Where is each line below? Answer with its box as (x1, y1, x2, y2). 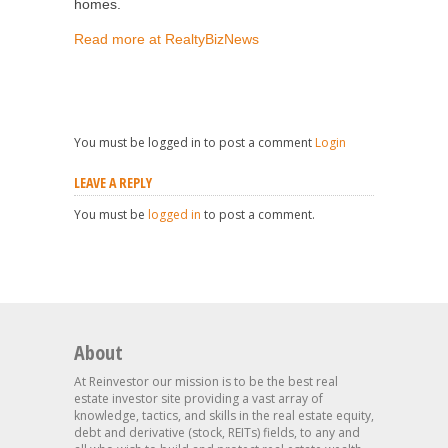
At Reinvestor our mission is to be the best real (74, 373, 338, 390)
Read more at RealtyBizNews (74, 31, 259, 47)
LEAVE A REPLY (74, 173, 152, 192)
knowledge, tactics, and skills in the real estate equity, (74, 407, 374, 424)
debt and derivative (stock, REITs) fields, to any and (74, 424, 360, 441)
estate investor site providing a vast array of (74, 390, 323, 407)
